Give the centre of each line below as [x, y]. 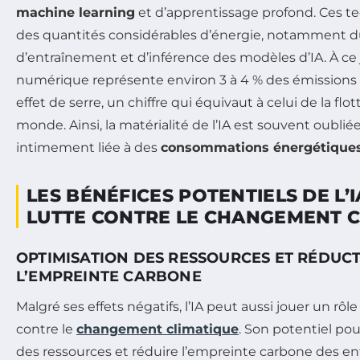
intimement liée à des [88, 147]
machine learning [76, 12]
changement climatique [157, 329]
